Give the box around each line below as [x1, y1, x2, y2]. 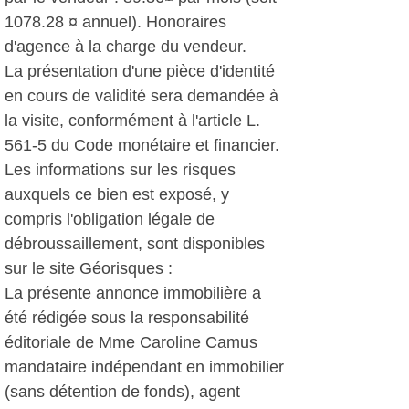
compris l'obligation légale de [5, 210, 215, 228]
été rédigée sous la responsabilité [5, 309, 249, 327]
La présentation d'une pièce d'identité [5, 62, 275, 80]
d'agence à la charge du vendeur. [5, 37, 246, 56]
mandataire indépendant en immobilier [5, 358, 284, 376]
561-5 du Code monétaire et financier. [5, 136, 279, 154]
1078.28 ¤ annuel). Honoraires [5, 13, 226, 31]
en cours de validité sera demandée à [5, 87, 278, 105]
